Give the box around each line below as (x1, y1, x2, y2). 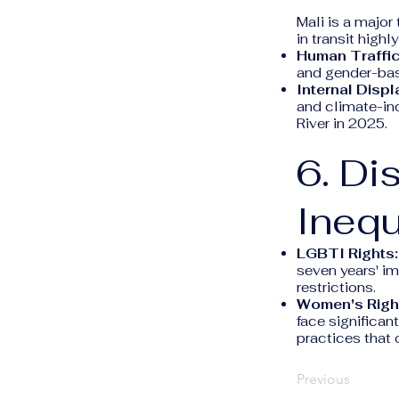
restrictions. (297, 279, 376, 296)
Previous (297, 370, 350, 387)
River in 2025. (297, 115, 387, 132)
